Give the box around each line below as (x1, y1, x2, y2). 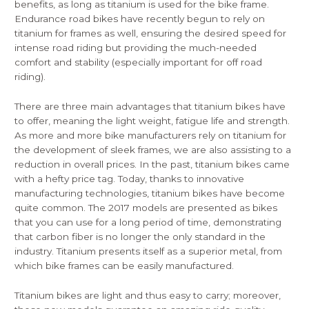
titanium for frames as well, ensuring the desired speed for (14, 28, 287, 39)
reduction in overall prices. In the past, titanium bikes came (14, 159, 290, 170)
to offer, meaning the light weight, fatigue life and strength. (14, 115, 290, 127)
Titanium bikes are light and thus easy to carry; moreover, (14, 290, 281, 301)
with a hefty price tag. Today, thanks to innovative (14, 173, 245, 185)
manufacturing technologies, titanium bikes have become (14, 188, 286, 199)
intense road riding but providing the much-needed (14, 42, 257, 54)
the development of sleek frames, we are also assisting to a (14, 144, 292, 156)
